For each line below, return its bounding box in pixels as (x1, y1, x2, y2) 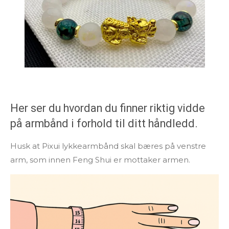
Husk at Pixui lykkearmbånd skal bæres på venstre (10, 141, 206, 151)
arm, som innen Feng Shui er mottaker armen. (10, 154, 190, 165)
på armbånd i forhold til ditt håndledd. (10, 117, 198, 130)
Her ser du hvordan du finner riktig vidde (10, 101, 205, 114)
